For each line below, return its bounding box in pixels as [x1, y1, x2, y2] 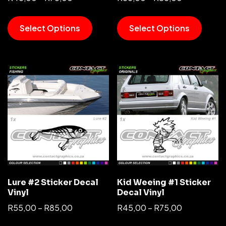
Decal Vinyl [117, 187, 165, 198]
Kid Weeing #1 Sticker [117, 177, 211, 188]
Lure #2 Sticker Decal [8, 177, 98, 188]
